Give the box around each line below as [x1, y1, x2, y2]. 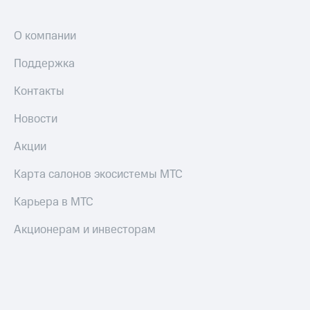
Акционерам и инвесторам [14, 221, 156, 238]
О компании [14, 28, 76, 44]
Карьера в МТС [14, 194, 93, 210]
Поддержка [14, 55, 75, 72]
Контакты [14, 83, 64, 100]
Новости [14, 111, 57, 127]
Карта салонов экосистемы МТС [14, 166, 183, 183]
